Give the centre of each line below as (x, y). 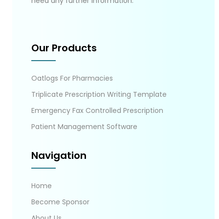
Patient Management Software (84, 127)
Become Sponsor (60, 202)
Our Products (64, 48)
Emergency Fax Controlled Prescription (97, 111)
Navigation (59, 156)
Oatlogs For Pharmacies (72, 78)
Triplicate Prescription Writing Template (99, 95)
